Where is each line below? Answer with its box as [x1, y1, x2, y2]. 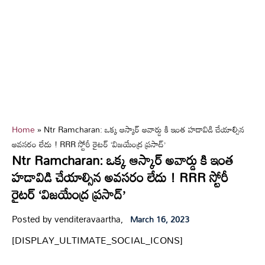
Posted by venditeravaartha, [12, 210, 123, 228]
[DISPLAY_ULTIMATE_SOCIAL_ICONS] [12, 231, 183, 250]
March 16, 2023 [130, 211, 189, 227]
